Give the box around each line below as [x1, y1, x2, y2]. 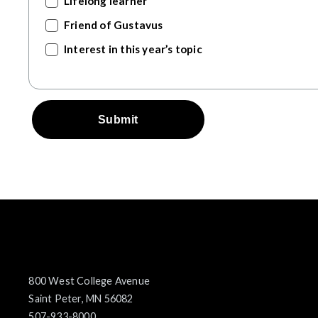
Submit [97, 113, 138, 126]
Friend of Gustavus [64, 18, 163, 32]
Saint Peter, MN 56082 [28, 292, 133, 305]
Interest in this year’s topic [64, 43, 202, 56]
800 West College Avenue [28, 274, 150, 287]
